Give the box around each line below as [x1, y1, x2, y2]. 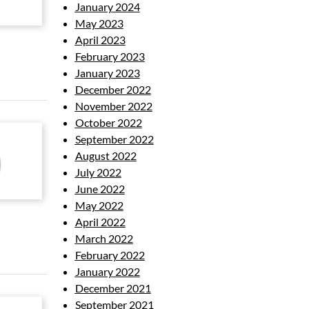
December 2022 [74, 83, 151, 96]
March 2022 [74, 232, 133, 245]
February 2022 [74, 248, 145, 261]
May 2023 [74, 17, 123, 30]
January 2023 [74, 66, 140, 79]
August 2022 [74, 149, 137, 162]
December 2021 [74, 281, 151, 295]
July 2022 [74, 166, 121, 179]
